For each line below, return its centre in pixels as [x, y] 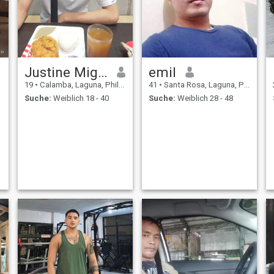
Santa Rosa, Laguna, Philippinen [203, 84]
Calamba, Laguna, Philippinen [78, 84]
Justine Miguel [102, 72]
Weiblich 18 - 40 [80, 98]
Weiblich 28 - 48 [204, 98]
